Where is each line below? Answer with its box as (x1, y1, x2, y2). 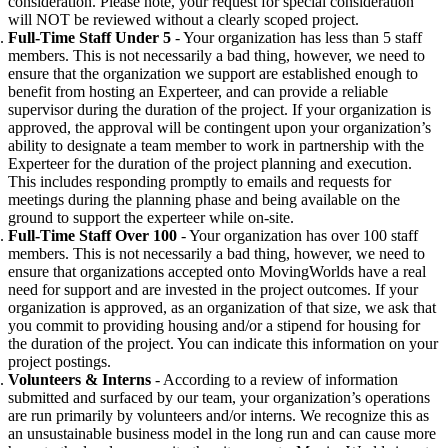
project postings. (8, 352, 111, 370)
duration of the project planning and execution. (114, 154, 412, 172)
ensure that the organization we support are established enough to (8, 64, 418, 82)
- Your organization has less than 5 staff (171, 28, 422, 46)
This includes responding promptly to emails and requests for (8, 172, 391, 190)
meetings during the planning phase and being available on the (8, 190, 400, 208)
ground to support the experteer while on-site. (8, 208, 294, 226)
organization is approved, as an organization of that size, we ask (8, 298, 409, 316)
